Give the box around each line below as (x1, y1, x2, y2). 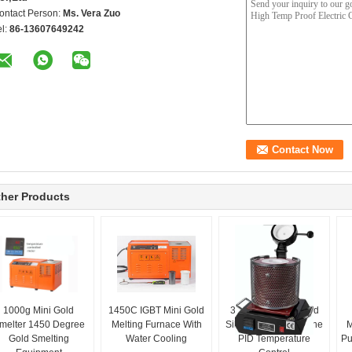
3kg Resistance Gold (229, 305, 319, 316)
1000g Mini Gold (3, 305, 74, 316)
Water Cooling (126, 333, 187, 344)
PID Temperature (238, 333, 310, 344)
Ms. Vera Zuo (63, 8, 120, 19)
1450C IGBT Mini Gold (108, 305, 204, 316)
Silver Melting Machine (225, 319, 323, 330)
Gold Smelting (8, 333, 69, 344)
